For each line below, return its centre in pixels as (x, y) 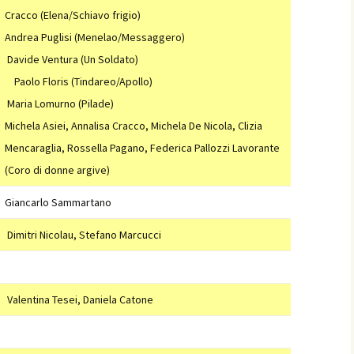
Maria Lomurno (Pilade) (60, 104)
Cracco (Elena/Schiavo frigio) (73, 15)
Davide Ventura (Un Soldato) (145, 59)
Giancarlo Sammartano (58, 202)
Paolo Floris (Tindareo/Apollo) (79, 81)
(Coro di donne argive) (57, 170)
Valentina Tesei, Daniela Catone (79, 299)
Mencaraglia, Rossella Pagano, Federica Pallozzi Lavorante (142, 148)
